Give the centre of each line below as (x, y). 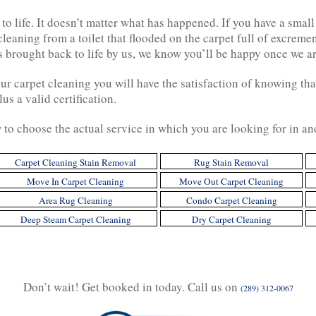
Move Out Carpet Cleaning (231, 181)
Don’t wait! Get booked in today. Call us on (132, 287)
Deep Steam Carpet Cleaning (75, 219)
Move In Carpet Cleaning (75, 181)
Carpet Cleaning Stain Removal (75, 162)
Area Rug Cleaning (75, 200)
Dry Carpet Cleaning (231, 219)
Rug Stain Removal (231, 162)
